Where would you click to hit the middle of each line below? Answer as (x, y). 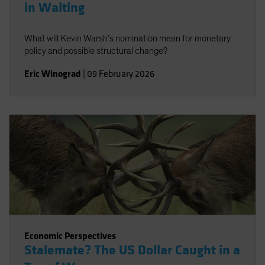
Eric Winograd (53, 74)
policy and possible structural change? (96, 51)
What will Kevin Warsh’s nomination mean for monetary (127, 38)
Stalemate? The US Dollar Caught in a (132, 250)
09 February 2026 (121, 74)
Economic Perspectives (70, 236)
